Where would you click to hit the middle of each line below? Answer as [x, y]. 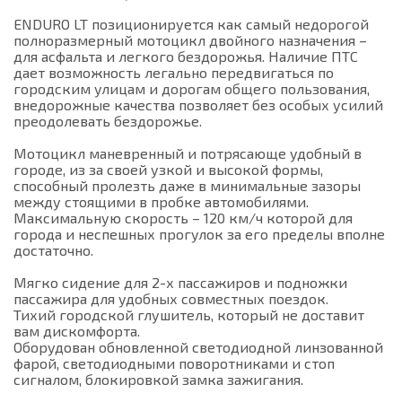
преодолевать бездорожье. [108, 121]
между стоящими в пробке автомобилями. [161, 201]
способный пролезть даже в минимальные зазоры [187, 185]
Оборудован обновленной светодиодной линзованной [198, 347]
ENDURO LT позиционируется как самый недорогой [191, 24]
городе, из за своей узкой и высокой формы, [168, 169]
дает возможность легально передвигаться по [174, 72]
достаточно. [53, 250]
